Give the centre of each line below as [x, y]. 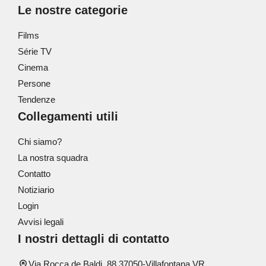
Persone [34, 83]
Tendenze [37, 99]
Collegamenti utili [68, 116]
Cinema [33, 67]
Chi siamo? [40, 142]
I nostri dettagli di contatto [94, 239]
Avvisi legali [41, 222]
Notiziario [36, 190]
